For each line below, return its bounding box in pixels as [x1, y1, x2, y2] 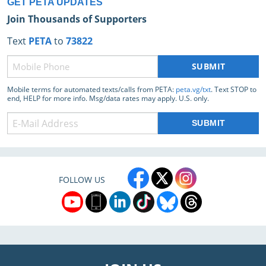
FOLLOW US [59, 174, 105, 186]
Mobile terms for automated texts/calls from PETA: [7, 84, 176, 95]
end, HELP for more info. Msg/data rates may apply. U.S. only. [7, 93, 209, 104]
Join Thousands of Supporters [7, 12, 147, 26]
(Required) [8, 66, 44, 77]
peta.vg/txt [176, 84, 211, 95]
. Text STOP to [211, 84, 256, 95]
